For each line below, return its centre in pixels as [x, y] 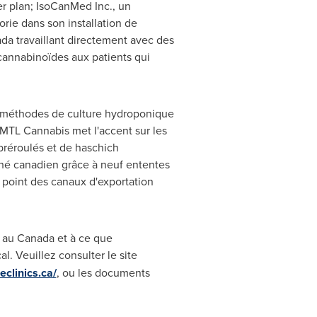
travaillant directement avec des [93, 40]
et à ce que [83, 238]
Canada [35, 238]
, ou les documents [103, 273]
